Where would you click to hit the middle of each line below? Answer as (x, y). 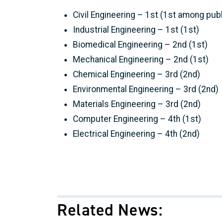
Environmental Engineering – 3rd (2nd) (146, 89)
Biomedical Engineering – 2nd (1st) (140, 45)
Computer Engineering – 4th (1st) (137, 119)
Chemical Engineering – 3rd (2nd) (137, 75)
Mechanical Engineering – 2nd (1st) (141, 60)
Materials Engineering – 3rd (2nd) (137, 104)
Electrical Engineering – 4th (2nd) (136, 134)
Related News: (110, 210)
